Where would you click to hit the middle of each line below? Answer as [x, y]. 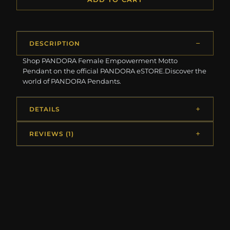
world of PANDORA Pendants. [72, 81]
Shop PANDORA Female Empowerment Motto [100, 60]
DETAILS [45, 109]
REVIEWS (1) [52, 133]
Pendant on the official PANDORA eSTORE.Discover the [115, 71]
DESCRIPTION [55, 43]
